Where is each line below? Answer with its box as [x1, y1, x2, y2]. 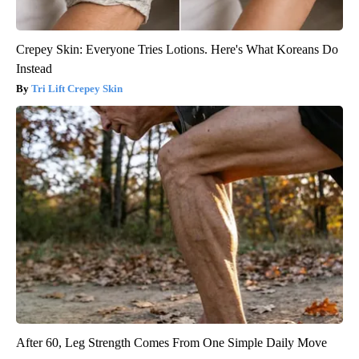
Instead [16, 61, 52, 75]
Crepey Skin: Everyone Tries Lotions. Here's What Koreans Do [16, 42, 338, 56]
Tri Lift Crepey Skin [31, 82, 123, 95]
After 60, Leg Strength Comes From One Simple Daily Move [16, 335, 327, 349]
